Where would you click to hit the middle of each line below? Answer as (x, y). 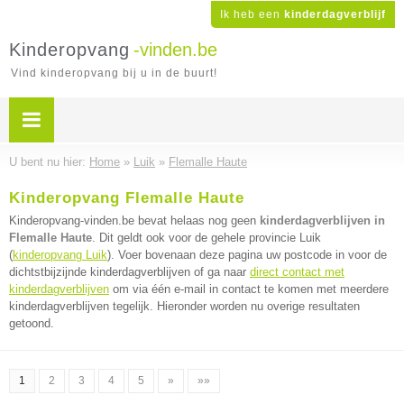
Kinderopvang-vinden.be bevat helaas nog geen (134, 220)
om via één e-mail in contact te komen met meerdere (249, 289)
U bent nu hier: (49, 162)
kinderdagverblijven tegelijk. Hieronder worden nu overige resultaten (184, 306)
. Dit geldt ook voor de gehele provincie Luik (207, 238)
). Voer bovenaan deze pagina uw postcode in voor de (247, 255)
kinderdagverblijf (335, 14)
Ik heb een (252, 14)
